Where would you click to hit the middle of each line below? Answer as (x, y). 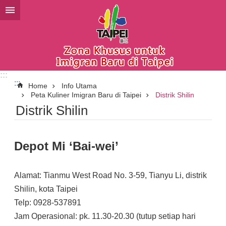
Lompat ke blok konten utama (58, 9)
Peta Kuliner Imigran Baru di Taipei (86, 95)
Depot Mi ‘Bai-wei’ (66, 146)
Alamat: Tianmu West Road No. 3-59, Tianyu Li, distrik (110, 175)
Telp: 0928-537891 (48, 203)
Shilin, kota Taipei (46, 189)
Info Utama (79, 86)
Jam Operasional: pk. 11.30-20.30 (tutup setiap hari (105, 216)
